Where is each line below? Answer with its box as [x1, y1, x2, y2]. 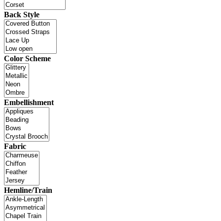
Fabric [4, 142, 26, 150]
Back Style [4, 10, 39, 19]
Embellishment [4, 98, 54, 107]
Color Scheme [4, 54, 51, 63]
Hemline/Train [4, 185, 52, 194]
